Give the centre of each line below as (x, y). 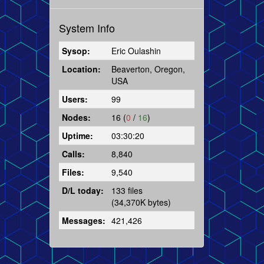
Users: (75, 99)
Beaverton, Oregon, (148, 69)
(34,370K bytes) (141, 202)
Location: (81, 69)
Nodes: (76, 117)
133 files (127, 190)
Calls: (73, 154)
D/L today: (82, 190)
